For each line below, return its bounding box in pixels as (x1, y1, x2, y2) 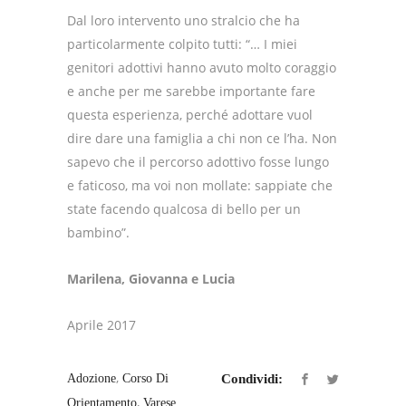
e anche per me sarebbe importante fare (67, 82, 315, 101)
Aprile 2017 (67, 316, 136, 334)
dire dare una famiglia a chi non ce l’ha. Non (67, 130, 337, 148)
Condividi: (221, 372, 283, 387)
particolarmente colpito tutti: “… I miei (67, 35, 297, 53)
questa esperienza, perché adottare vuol (67, 106, 313, 124)
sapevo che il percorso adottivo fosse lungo (67, 153, 329, 171)
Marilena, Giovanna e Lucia (67, 270, 235, 288)
